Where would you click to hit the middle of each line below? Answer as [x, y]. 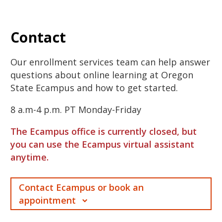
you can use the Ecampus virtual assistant [102, 144]
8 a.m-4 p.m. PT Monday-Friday [76, 109]
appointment [49, 200]
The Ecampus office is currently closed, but [104, 131]
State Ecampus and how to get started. [94, 87]
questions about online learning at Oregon [102, 75]
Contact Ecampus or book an [81, 187]
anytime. [29, 157]
